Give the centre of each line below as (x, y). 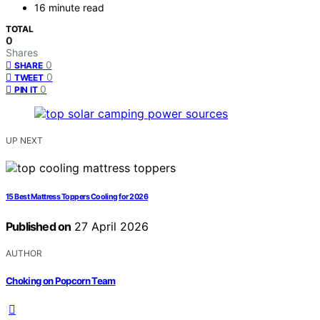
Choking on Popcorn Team (61, 280)
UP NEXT (24, 141)
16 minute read (69, 8)
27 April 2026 (110, 227)
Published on (39, 227)
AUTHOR (24, 254)
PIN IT (26, 90)
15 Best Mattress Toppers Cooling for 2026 (77, 197)
